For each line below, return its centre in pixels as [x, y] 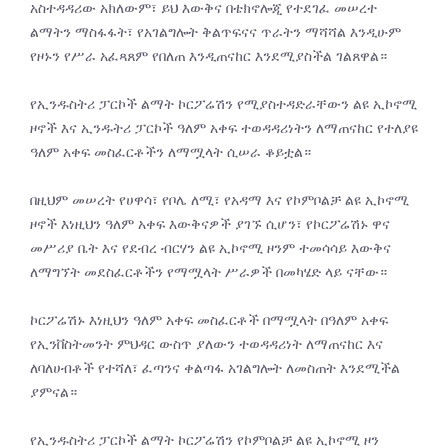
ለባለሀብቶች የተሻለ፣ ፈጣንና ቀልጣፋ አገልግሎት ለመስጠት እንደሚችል [215, 367]
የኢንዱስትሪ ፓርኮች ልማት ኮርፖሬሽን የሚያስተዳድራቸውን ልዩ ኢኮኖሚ [223, 103]
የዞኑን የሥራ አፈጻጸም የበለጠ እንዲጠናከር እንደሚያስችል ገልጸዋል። [208, 55]
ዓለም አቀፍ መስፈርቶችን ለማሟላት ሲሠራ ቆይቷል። [170, 151]
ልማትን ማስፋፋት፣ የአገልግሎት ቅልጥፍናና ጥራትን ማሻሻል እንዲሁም [215, 31]
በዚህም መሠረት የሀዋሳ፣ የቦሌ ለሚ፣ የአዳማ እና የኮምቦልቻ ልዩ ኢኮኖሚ [219, 199]
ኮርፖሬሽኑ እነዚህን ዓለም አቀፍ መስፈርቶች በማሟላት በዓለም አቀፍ [209, 319]
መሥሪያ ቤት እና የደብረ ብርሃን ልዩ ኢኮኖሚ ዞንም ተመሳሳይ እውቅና [210, 247]
